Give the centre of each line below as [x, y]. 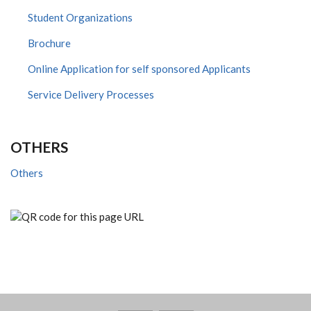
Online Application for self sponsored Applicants [139, 68]
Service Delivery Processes [91, 94]
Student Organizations [80, 17]
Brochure [49, 43]
